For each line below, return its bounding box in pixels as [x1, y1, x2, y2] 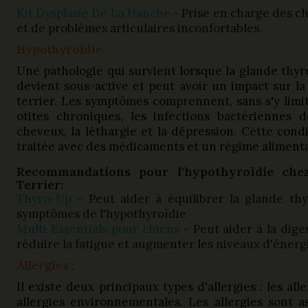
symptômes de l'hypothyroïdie [16, 206, 186, 221]
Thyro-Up [16, 191, 71, 206]
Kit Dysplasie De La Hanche [16, 5, 170, 21]
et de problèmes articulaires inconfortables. [16, 21, 262, 36]
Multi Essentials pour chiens [16, 221, 179, 236]
